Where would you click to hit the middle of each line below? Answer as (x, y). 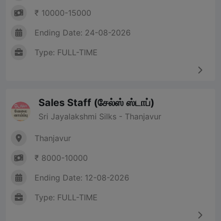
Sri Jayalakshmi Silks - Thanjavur (100, 117)
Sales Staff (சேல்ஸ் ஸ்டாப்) (96, 103)
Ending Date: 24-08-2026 (83, 33)
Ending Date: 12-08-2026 (82, 178)
